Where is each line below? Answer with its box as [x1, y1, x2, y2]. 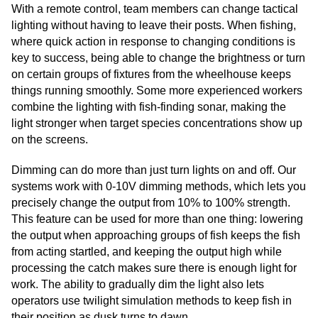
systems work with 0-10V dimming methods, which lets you [11, 180, 306, 193]
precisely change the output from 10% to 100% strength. [11, 197, 290, 209]
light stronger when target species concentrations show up [11, 117, 302, 130]
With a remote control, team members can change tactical [11, 3, 298, 16]
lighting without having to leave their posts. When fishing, [11, 19, 296, 32]
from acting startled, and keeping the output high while [11, 246, 282, 258]
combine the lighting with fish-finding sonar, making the [11, 101, 286, 114]
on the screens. [11, 133, 88, 146]
